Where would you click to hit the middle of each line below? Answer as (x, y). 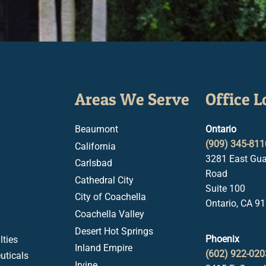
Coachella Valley (110, 214)
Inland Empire (104, 248)
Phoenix (222, 239)
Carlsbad (94, 163)
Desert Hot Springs (114, 231)
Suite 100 (225, 189)
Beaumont (96, 129)
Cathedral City (104, 180)
